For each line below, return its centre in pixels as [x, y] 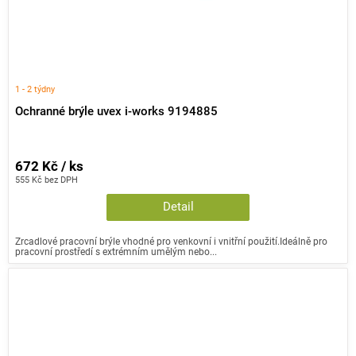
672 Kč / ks [49, 167]
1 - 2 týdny [35, 89]
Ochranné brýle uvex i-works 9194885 [116, 112]
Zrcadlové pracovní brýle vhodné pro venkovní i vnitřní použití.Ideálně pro [171, 242]
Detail [178, 207]
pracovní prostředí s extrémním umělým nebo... [116, 252]
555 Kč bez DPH [46, 180]
